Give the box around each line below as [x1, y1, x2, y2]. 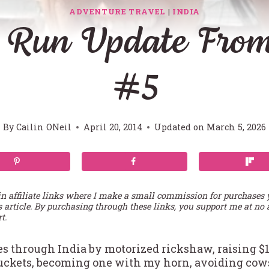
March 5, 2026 [206, 121, 266, 133]
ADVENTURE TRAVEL [68, 6, 166, 16]
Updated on [154, 121, 205, 133]
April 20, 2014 [83, 121, 142, 133]
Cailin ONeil [16, 121, 71, 133]
